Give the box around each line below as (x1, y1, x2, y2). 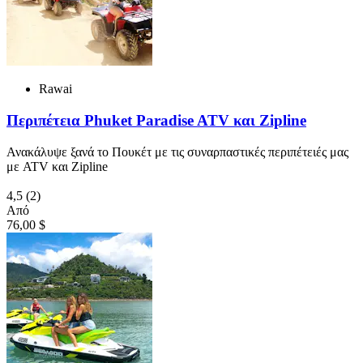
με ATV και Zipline (6, 159, 108, 173)
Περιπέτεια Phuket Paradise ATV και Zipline (6, 111, 306, 129)
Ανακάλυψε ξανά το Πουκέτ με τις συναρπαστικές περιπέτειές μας (6, 144, 348, 159)
